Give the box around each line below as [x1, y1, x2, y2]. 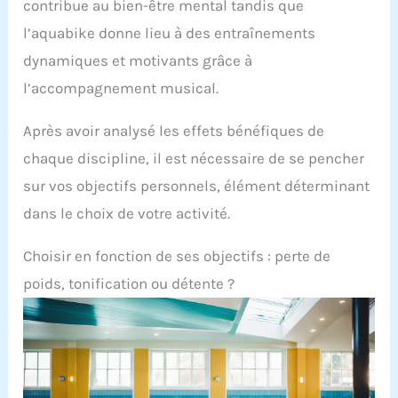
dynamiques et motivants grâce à [23, 51, 253, 69]
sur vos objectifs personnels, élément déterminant [23, 176, 370, 195]
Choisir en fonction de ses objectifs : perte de [23, 246, 331, 265]
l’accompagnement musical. [23, 78, 219, 97]
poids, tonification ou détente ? [23, 274, 235, 292]
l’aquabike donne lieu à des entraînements [23, 23, 316, 42]
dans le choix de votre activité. [23, 203, 231, 222]
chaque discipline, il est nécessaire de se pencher [23, 148, 365, 167]
